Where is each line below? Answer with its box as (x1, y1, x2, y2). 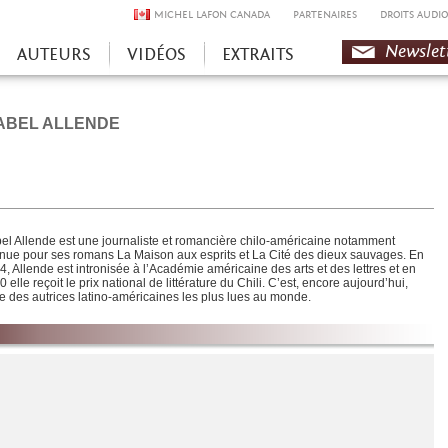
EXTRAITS (222, 44, 294, 65)
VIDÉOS (127, 44, 186, 65)
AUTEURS (17, 44, 91, 65)
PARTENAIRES (293, 8, 357, 21)
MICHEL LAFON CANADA (154, 8, 270, 21)
